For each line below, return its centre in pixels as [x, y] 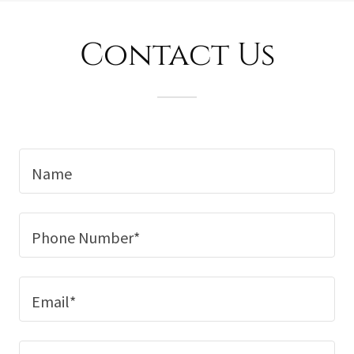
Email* [54, 301]
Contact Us [177, 55]
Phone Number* [86, 237]
